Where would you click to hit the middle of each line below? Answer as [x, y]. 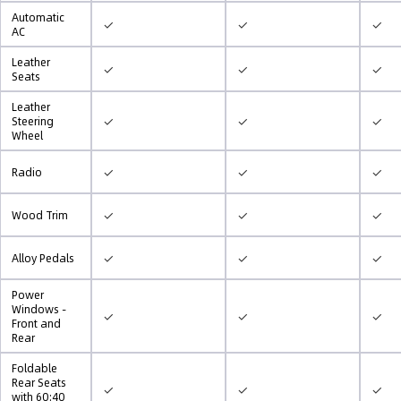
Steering [33, 121]
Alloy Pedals [43, 258]
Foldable [34, 368]
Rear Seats [39, 382]
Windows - [39, 309]
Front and [36, 323]
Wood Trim [40, 215]
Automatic [38, 17]
